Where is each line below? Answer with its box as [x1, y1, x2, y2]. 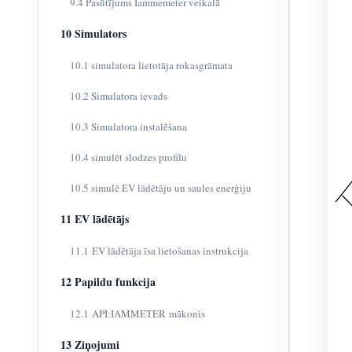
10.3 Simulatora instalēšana [70, 119, 187, 134]
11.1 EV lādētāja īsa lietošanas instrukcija [70, 244, 248, 258]
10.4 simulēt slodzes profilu [70, 150, 187, 164]
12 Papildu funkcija [60, 273, 156, 290]
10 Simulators [60, 25, 126, 42]
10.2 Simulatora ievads [70, 89, 167, 103]
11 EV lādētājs [60, 211, 129, 227]
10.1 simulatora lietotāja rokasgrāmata [70, 58, 233, 72]
